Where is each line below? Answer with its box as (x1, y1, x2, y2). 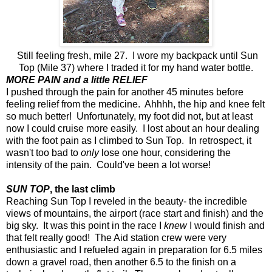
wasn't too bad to (6, 147, 81, 158)
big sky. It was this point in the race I (6, 220, 161, 231)
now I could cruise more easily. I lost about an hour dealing (6, 123, 259, 134)
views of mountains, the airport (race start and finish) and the (6, 208, 263, 219)
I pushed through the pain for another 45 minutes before (6, 86, 243, 97)
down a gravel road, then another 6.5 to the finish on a (6, 256, 236, 267)
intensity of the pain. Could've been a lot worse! (6, 159, 216, 170)
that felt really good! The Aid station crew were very (6, 232, 226, 243)
